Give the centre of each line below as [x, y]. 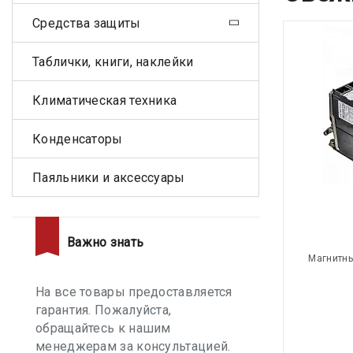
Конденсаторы [78, 139]
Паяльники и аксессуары [109, 177]
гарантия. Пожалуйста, [104, 310]
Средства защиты [87, 23]
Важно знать [106, 242]
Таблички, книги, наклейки [113, 61]
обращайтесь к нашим [103, 328]
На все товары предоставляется [134, 292]
